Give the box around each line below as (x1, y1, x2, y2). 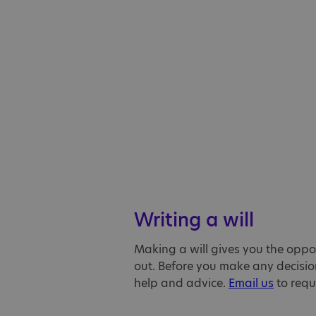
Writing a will (134, 207, 254, 233)
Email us (229, 275, 274, 291)
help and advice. (134, 275, 229, 291)
